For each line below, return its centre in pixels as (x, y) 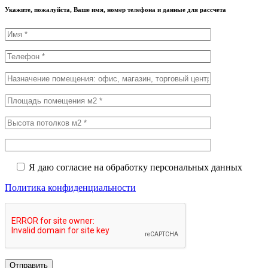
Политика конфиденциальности (70, 188)
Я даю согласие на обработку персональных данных (135, 167)
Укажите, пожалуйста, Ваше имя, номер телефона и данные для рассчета (115, 10)
